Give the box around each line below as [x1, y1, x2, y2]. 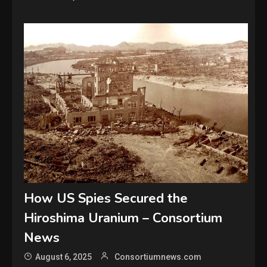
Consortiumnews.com [114, 252, 202, 262]
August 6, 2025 [35, 252, 92, 262]
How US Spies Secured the [24, 189, 188, 207]
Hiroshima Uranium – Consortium [24, 209, 223, 227]
